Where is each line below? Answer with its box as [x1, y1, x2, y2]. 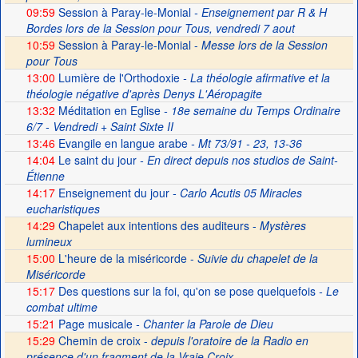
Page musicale [54, 316, 133, 332]
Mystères [259, 217, 306, 233]
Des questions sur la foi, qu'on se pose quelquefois [54, 283, 316, 299]
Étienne [26, 168, 65, 184]
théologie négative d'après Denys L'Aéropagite [26, 86, 262, 101]
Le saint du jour [54, 152, 137, 168]
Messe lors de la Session [201, 37, 328, 53]
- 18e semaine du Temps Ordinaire [160, 102, 340, 118]
